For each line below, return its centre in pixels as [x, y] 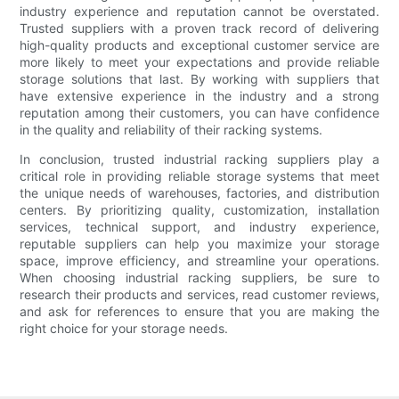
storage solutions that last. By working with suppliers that [199, 79]
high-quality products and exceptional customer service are [199, 45]
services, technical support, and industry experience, [199, 227]
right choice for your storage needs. [124, 329]
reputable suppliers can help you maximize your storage [199, 244]
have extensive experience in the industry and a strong [199, 96]
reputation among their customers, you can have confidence [199, 113]
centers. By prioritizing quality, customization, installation [199, 210]
